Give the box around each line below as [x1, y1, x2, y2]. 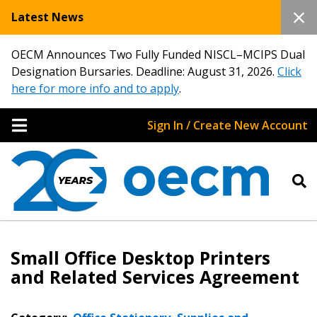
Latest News [11, 9, 83, 25]
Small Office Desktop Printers [11, 246, 270, 270]
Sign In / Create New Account [147, 117, 308, 133]
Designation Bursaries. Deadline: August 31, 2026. [11, 64, 277, 79]
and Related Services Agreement [11, 265, 299, 289]
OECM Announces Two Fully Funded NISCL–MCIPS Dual [11, 47, 305, 62]
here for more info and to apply [11, 81, 179, 96]
